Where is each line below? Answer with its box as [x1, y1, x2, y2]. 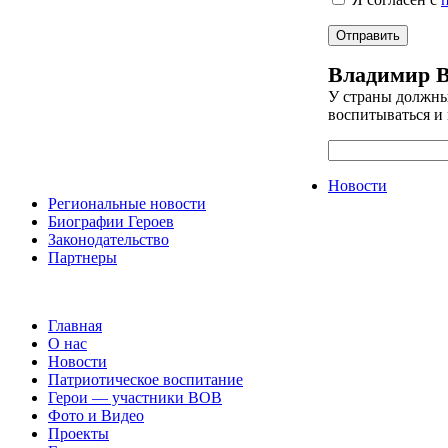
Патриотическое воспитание [48, 371, 243, 389]
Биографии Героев [48, 213, 174, 231]
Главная [48, 317, 102, 335]
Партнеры [48, 249, 117, 267]
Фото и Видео [48, 407, 144, 425]
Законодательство [48, 231, 169, 249]
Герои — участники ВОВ [48, 389, 222, 407]
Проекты [48, 425, 109, 443]
